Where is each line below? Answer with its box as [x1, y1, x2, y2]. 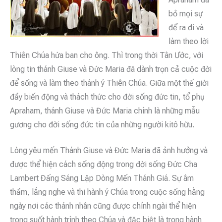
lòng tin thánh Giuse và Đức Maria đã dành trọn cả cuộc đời [10, 64, 212, 74]
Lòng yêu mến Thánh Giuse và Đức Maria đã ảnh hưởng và [10, 145, 208, 155]
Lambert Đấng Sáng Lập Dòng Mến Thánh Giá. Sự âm [10, 173, 194, 183]
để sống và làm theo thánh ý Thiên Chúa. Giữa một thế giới [10, 78, 209, 88]
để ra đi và [168, 22, 204, 32]
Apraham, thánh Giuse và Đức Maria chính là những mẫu [10, 106, 200, 115]
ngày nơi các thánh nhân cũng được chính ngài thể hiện [10, 201, 196, 211]
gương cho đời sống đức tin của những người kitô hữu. [10, 119, 194, 129]
